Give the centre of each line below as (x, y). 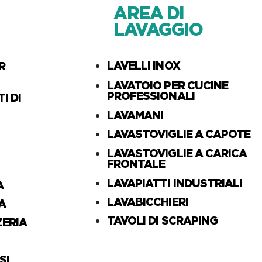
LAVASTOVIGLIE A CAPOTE (179, 134)
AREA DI (149, 13)
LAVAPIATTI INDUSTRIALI (175, 183)
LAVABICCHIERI (148, 201)
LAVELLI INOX (144, 65)
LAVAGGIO (158, 29)
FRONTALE (136, 163)
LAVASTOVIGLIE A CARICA (177, 153)
